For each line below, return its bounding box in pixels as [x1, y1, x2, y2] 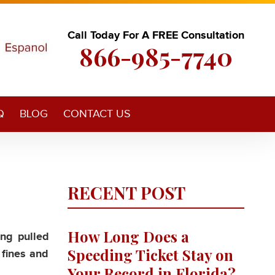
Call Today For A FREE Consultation [68, 29, 244, 43]
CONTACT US [63, 107, 131, 120]
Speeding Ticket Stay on [67, 245, 233, 265]
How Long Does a [67, 227, 189, 246]
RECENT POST [67, 181, 185, 204]
